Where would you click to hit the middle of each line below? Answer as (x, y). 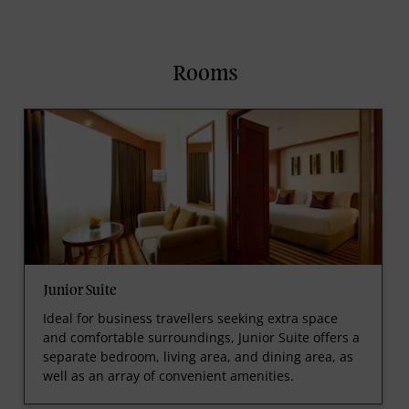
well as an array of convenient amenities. (168, 375)
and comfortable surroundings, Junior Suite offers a (201, 337)
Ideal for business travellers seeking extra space (190, 318)
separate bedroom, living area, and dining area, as (198, 356)
